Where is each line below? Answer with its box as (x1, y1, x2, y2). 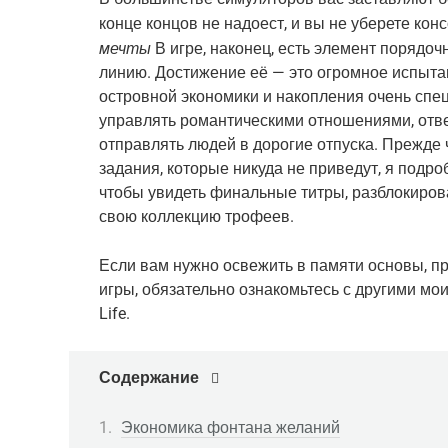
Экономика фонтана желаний (121, 418, 340, 438)
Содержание (99, 368, 199, 387)
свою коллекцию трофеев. (99, 207, 294, 226)
